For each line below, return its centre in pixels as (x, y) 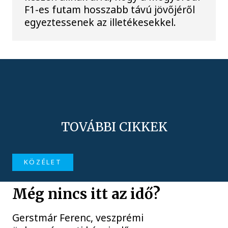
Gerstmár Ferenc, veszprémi (78, 217)
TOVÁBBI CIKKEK (114, 127)
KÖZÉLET (43, 162)
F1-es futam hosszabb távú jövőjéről (110, 9)
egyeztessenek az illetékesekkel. (101, 22)
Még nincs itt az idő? (87, 194)
